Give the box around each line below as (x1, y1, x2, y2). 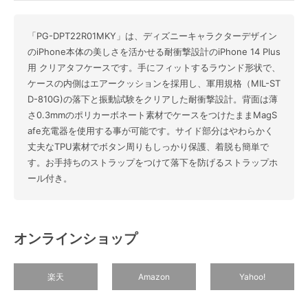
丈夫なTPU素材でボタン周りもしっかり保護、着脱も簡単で (27, 141, 269, 152)
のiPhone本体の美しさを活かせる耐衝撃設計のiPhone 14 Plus (27, 46, 280, 57)
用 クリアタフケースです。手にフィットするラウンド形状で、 (27, 62, 280, 73)
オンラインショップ (14, 230, 137, 247)
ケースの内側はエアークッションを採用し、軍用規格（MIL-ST (27, 78, 280, 89)
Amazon (137, 272, 170, 282)
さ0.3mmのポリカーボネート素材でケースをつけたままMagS (27, 109, 277, 120)
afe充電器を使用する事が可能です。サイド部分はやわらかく (27, 125, 274, 136)
